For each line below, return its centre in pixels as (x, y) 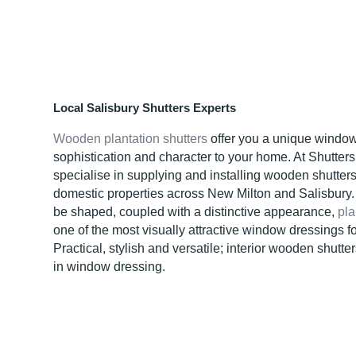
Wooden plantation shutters (131, 138)
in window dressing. (110, 266)
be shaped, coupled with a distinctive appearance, (196, 211)
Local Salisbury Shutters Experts (145, 107)
